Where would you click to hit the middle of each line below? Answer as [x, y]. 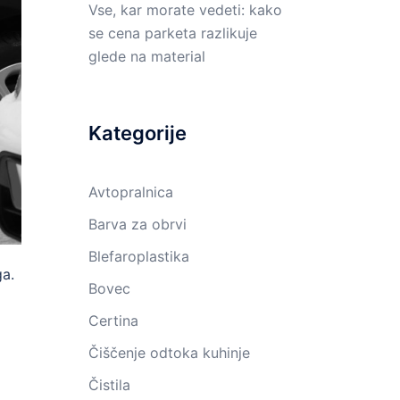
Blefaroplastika [138, 256]
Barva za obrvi [137, 224]
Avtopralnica [130, 192]
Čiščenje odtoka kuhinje [169, 353]
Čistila [109, 385]
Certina [113, 321]
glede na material [146, 56]
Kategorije [137, 133]
